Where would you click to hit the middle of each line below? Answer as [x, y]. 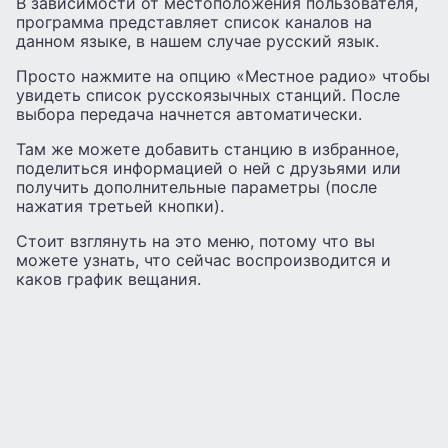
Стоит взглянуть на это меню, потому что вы [195, 240]
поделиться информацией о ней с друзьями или [208, 167]
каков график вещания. [108, 278]
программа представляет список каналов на [194, 21]
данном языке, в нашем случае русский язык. [197, 40]
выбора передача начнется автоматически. [189, 113]
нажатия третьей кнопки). [120, 205]
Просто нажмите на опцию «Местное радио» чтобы [223, 75]
